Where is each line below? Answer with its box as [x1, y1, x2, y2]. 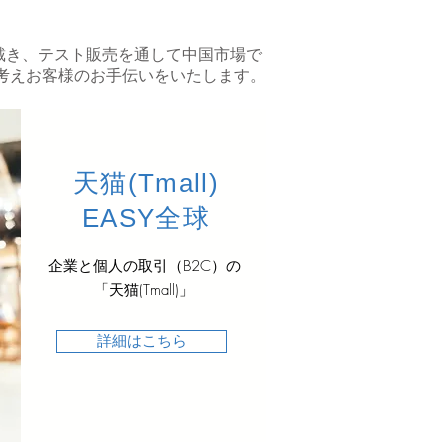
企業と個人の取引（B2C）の [47, 256, 241, 277]
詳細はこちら [96, 331, 187, 352]
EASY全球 [82, 203, 210, 234]
